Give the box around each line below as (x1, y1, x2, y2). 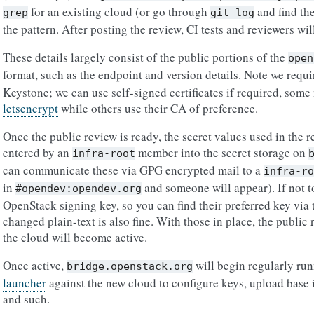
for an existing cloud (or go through (28, 4, 210, 20)
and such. (3, 291, 50, 307)
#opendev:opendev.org (15, 182, 142, 195)
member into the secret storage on (135, 144, 308, 161)
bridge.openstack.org (67, 260, 193, 273)
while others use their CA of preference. (58, 100, 258, 116)
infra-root (72, 147, 135, 160)
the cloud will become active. (3, 229, 147, 245)
